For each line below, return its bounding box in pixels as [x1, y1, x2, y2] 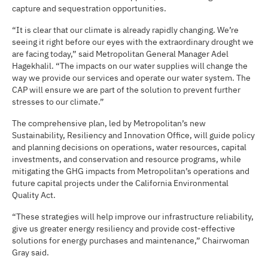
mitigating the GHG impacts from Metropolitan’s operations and [12, 166, 249, 176]
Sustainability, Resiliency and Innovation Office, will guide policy [12, 130, 255, 141]
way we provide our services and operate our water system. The [12, 72, 251, 83]
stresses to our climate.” [12, 96, 104, 107]
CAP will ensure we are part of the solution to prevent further [12, 84, 240, 95]
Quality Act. [12, 190, 56, 200]
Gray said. [12, 247, 49, 258]
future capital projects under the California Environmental [12, 178, 229, 188]
